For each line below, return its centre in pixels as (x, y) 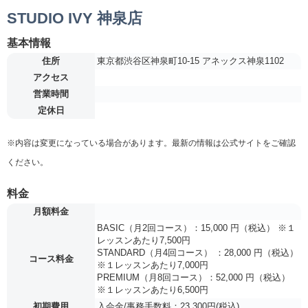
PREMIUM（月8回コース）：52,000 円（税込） (194, 278)
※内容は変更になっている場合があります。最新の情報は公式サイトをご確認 (151, 143)
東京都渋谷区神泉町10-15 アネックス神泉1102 (190, 61)
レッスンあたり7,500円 (144, 241)
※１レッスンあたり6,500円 (153, 290)
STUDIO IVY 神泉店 (75, 19)
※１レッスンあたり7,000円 (153, 265)
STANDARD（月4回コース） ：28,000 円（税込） (198, 253)
